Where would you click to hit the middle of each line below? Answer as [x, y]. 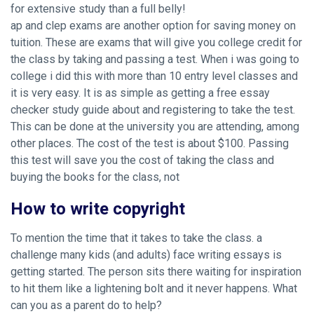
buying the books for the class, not [95, 177]
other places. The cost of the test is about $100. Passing [150, 143]
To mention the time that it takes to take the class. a [136, 238]
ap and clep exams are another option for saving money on [153, 26]
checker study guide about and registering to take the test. [153, 110]
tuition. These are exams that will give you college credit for [156, 42]
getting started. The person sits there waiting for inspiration [156, 272]
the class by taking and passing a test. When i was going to [155, 59]
